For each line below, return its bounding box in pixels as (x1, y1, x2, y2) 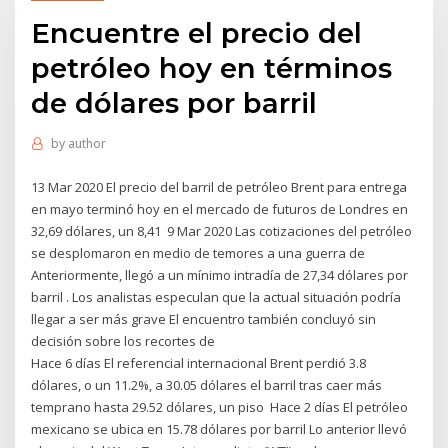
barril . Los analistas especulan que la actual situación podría (31, 287, 402, 306)
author (67, 135, 106, 153)
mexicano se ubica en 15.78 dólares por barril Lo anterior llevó (31, 419, 408, 438)
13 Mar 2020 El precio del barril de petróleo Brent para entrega (31, 177, 408, 196)
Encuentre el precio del (31, 15, 363, 50)
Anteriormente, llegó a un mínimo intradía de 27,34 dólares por (31, 265, 409, 284)
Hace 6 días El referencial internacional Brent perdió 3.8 (31, 353, 367, 372)
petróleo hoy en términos (31, 50, 393, 85)
